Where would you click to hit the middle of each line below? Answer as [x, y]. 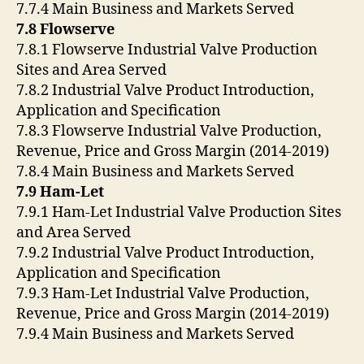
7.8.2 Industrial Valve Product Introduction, [165, 91]
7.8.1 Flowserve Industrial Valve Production [167, 50]
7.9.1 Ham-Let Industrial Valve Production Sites [179, 213]
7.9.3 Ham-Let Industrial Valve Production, [163, 294]
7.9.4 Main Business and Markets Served [157, 335]
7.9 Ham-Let [62, 193]
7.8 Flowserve [67, 30]
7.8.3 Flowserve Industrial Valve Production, [169, 132]
